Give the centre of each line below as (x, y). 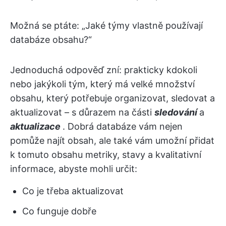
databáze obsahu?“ (51, 40)
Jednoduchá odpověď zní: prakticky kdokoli (104, 70)
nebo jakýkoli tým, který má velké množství (102, 84)
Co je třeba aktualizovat (73, 191)
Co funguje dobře (59, 211)
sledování (177, 112)
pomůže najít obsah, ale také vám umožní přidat (112, 140)
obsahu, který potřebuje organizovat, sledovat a (112, 98)
